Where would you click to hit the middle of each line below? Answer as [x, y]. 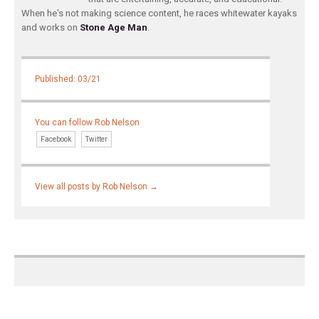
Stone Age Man [114, 27]
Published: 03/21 [68, 79]
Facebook [56, 140]
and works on [51, 27]
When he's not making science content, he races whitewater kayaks [159, 13]
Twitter [97, 140]
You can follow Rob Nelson [88, 123]
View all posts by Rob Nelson [93, 186]
